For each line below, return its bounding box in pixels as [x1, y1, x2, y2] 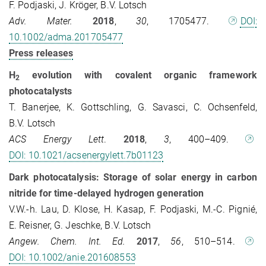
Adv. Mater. [9, 15, 73, 27]
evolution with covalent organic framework [20, 69, 257, 81]
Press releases [9, 47, 74, 59]
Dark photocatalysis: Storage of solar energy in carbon [9, 172, 257, 183]
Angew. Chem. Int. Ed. [9, 236, 126, 248]
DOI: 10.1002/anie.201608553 [9, 252, 136, 264]
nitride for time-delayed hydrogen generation [9, 188, 204, 199]
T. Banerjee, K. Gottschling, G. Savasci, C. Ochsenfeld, [9, 102, 257, 113]
